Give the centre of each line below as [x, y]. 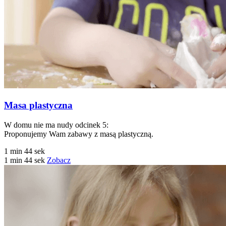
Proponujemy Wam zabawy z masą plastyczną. [79, 134]
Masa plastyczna [38, 105]
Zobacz [59, 160]
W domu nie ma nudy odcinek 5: [56, 125]
